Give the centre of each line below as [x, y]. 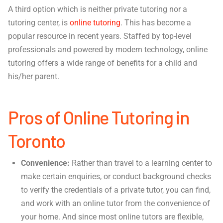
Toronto [37, 141]
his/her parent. [34, 76]
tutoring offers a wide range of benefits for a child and [103, 63]
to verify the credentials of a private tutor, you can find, [116, 190]
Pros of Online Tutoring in [99, 117]
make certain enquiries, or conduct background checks [116, 176]
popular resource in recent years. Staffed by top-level [100, 36]
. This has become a [156, 22]
